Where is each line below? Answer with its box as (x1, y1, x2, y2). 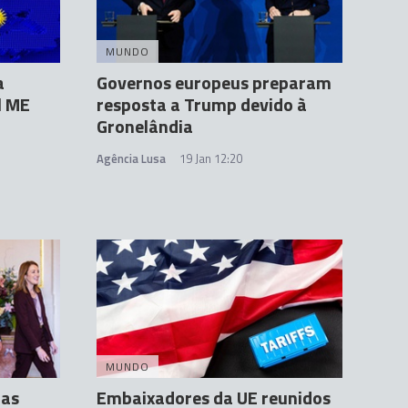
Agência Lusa (97, 149, 166, 168)
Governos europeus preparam (97, 68, 331, 97)
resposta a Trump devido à (97, 90, 307, 119)
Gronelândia (97, 112, 193, 141)
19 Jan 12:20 (179, 149, 242, 168)
